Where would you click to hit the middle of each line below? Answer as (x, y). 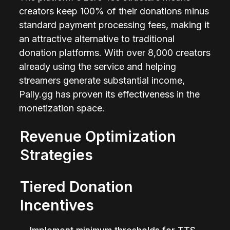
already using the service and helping (98, 66)
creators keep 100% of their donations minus (114, 11)
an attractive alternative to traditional (97, 39)
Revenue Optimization (98, 136)
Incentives (57, 205)
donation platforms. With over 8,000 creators (115, 52)
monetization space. (62, 108)
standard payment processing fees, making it (114, 25)
